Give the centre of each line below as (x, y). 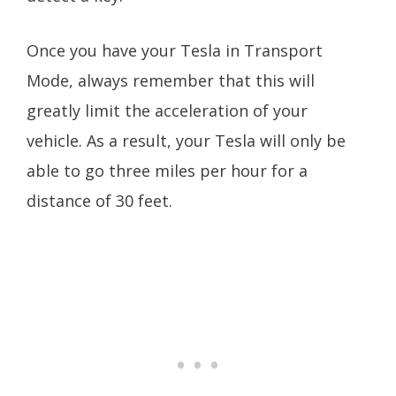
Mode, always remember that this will (171, 81)
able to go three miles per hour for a (167, 171)
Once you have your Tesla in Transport (175, 51)
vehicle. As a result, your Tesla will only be (186, 141)
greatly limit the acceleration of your (167, 111)
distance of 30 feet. (102, 201)
